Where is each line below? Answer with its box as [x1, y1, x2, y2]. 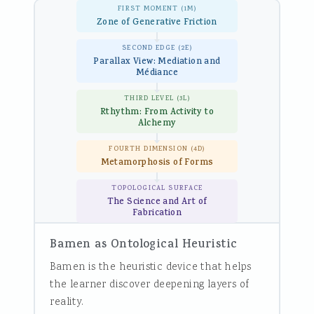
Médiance [135, 66, 179, 81]
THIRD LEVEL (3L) [124, 93, 190, 104]
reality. [50, 295, 84, 310]
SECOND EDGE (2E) [122, 43, 192, 54]
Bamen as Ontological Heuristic [50, 236, 238, 255]
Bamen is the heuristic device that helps [50, 260, 252, 275]
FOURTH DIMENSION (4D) [109, 144, 205, 155]
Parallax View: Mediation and [93, 55, 221, 69]
